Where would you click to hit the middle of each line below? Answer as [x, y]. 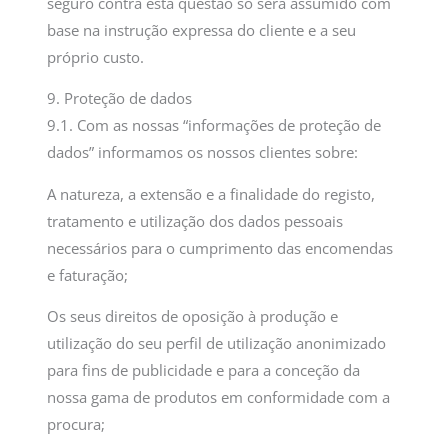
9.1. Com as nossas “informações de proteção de [214, 125]
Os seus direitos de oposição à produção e [193, 316]
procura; [76, 424]
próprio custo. [96, 56]
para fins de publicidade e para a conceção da [204, 370]
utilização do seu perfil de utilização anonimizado [217, 343]
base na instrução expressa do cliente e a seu [202, 29]
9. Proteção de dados [120, 98]
